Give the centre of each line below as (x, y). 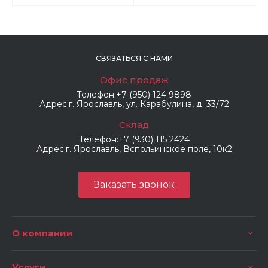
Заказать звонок (134, 185)
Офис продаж (134, 80)
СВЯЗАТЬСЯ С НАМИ (134, 58)
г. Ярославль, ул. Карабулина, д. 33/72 (149, 104)
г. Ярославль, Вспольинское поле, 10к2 (149, 149)
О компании (42, 233)
